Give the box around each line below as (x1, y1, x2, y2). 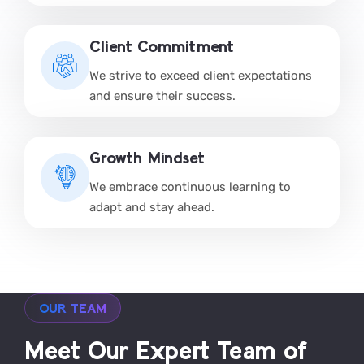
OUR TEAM (39, 299, 106, 315)
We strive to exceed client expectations (89, 67, 312, 83)
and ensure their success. (89, 88, 236, 103)
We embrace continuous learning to (89, 179, 291, 194)
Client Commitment (89, 35, 234, 55)
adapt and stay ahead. (89, 199, 214, 214)
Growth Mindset (89, 146, 205, 167)
